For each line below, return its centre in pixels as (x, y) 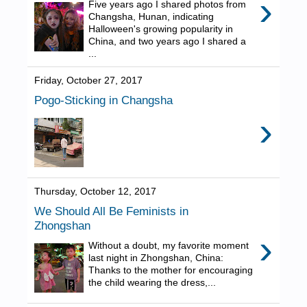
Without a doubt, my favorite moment (169, 246)
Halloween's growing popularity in (161, 28)
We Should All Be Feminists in (111, 211)
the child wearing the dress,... (152, 283)
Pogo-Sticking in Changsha (103, 100)
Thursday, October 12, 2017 (95, 192)
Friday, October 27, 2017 (88, 81)
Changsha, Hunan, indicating (151, 16)
